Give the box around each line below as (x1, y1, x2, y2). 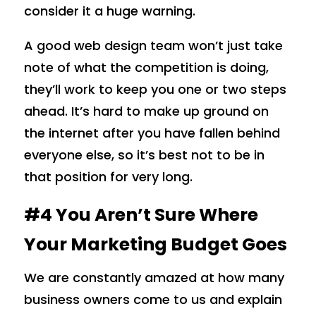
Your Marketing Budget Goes (23, 231, 287, 257)
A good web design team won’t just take (23, 36, 283, 54)
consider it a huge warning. (23, 1, 195, 20)
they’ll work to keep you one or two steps (23, 80, 286, 98)
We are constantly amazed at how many (23, 268, 284, 286)
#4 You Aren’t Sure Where (23, 202, 258, 227)
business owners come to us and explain (23, 290, 282, 308)
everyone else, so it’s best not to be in (23, 145, 265, 164)
